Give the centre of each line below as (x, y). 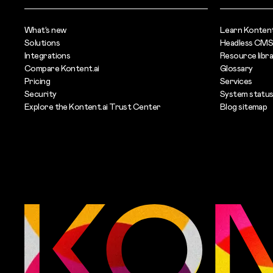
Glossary (236, 68)
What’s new (45, 30)
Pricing (37, 81)
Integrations (48, 55)
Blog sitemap (244, 106)
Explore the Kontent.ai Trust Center (93, 106)
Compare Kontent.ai (62, 68)
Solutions (42, 42)
